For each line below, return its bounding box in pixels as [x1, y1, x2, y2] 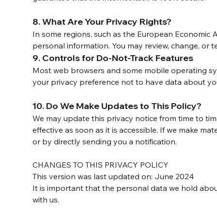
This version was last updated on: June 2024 [32, 171, 195, 182]
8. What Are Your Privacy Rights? [32, 16, 172, 28]
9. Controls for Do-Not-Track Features [32, 52, 194, 64]
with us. [32, 195, 60, 205]
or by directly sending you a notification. [32, 137, 177, 147]
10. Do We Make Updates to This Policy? [32, 100, 202, 112]
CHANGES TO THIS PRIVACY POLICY [32, 160, 169, 170]
